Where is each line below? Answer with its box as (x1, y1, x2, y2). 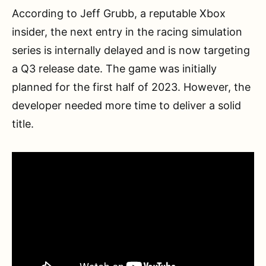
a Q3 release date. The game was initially (12, 62, 217, 75)
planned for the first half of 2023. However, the (12, 80, 251, 93)
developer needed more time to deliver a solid (12, 99, 241, 112)
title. (12, 117, 34, 130)
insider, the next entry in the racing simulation (12, 25, 242, 38)
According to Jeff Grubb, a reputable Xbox (12, 7, 226, 20)
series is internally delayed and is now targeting (12, 43, 250, 56)
